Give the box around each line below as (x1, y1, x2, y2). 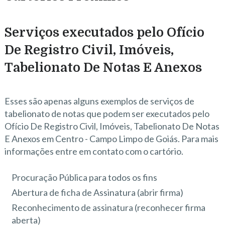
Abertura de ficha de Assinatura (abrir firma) (12, 186, 184, 198)
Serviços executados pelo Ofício (4, 25, 204, 40)
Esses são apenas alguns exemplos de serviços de (4, 95, 194, 106)
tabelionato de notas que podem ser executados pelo (4, 107, 209, 119)
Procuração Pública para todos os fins (12, 171, 158, 183)
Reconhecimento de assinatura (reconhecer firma (12, 201, 206, 213)
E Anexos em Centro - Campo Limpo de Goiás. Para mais (4, 133, 218, 144)
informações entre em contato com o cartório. (4, 145, 183, 157)
